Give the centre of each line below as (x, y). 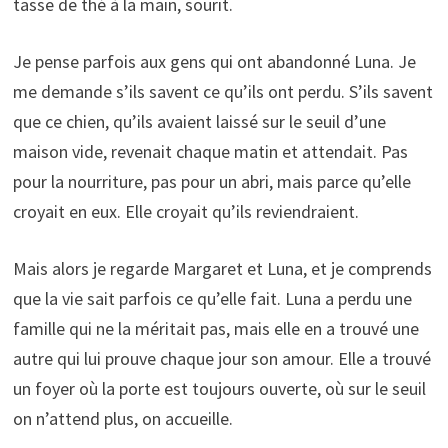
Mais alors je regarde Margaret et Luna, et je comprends (222, 269)
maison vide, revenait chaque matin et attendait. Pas (210, 152)
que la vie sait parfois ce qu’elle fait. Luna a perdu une (212, 299)
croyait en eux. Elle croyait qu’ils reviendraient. (185, 212)
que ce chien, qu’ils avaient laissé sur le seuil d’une (199, 122)
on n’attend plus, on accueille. (122, 419)
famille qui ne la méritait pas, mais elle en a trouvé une (215, 329)
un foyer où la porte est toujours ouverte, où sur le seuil (219, 389)
